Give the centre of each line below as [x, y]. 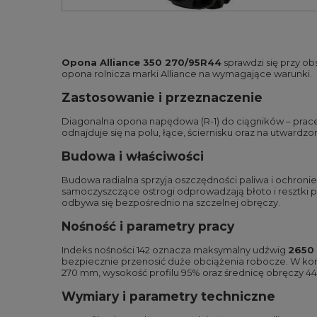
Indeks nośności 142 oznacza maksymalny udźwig [175, 250]
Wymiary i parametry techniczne [168, 296]
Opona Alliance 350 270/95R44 [142, 62]
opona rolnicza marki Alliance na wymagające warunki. [187, 74]
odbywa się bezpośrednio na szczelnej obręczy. [171, 202]
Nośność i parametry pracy [148, 226]
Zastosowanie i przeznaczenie [162, 97]
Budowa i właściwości [133, 156]
